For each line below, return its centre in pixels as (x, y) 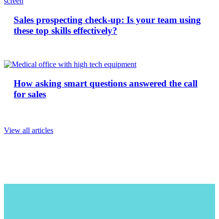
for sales (30, 94)
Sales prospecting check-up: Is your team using (107, 20)
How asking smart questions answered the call (106, 83)
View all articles (29, 130)
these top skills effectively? (66, 30)
